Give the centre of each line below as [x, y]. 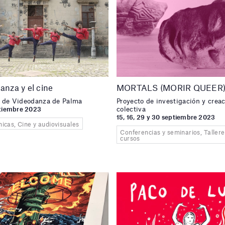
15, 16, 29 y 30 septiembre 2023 [166, 117]
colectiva [131, 109]
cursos [130, 138]
